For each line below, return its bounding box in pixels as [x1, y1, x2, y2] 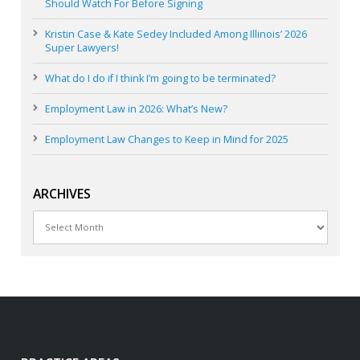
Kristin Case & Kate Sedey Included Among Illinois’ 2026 [44, 27, 307, 41]
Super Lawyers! [44, 40, 119, 55]
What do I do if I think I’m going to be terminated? [44, 71, 276, 85]
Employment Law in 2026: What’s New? [44, 101, 227, 116]
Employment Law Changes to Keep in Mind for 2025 [44, 132, 288, 146]
